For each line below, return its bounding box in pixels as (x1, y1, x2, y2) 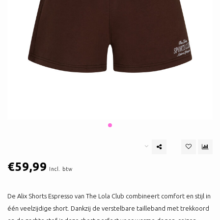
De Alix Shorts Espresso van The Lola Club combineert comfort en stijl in (7, 192, 211, 200)
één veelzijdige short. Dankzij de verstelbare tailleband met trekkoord (7, 205, 209, 212)
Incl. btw (49, 166, 73, 172)
